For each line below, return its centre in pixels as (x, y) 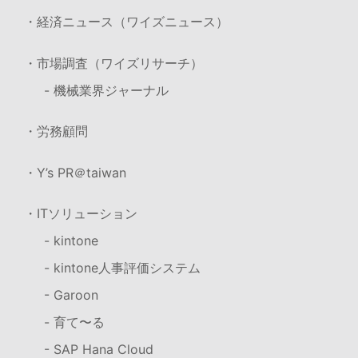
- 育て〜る (74, 322)
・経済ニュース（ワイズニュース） (126, 22)
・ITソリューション (81, 214)
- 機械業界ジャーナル (106, 90)
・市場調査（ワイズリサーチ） (113, 63)
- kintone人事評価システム (122, 268)
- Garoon (71, 295)
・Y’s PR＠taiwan (75, 172)
